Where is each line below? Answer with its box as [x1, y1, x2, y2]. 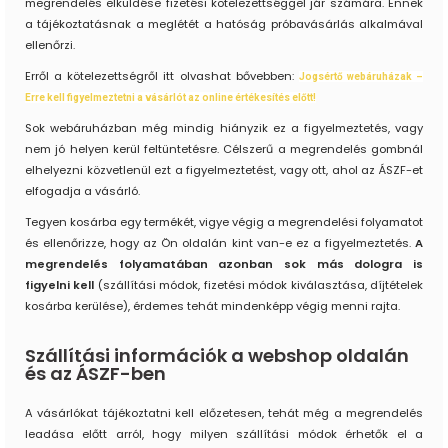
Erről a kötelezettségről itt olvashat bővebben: [25, 68, 299, 85]
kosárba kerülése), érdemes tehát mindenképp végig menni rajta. [25, 298, 400, 315]
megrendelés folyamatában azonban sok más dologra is [25, 256, 423, 273]
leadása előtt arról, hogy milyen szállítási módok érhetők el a [25, 426, 423, 443]
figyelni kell [25, 277, 98, 294]
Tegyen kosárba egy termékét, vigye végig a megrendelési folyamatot [25, 214, 423, 231]
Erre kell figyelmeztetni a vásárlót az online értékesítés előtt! [25, 92, 316, 104]
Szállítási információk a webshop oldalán [25, 343, 409, 369]
